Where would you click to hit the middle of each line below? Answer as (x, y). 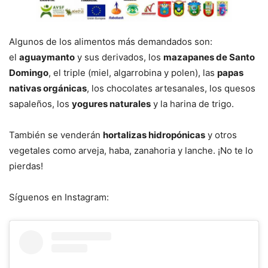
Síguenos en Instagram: (59, 197)
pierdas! (26, 166)
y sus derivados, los (119, 57)
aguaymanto (47, 57)
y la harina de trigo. (192, 103)
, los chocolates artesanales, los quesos (171, 88)
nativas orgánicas (48, 88)
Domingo (29, 72)
